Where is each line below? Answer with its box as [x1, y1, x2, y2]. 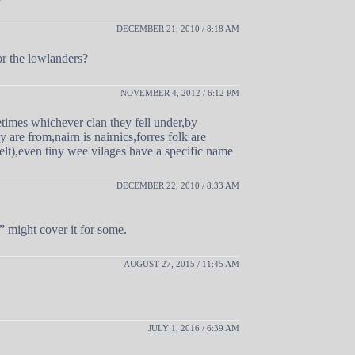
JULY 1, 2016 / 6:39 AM [148, 323, 239, 333]
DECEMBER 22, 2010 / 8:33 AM [116, 180, 239, 190]
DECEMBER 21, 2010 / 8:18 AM [116, 23, 239, 33]
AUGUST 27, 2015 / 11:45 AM [124, 258, 239, 269]
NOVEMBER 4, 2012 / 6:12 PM [120, 87, 239, 97]
